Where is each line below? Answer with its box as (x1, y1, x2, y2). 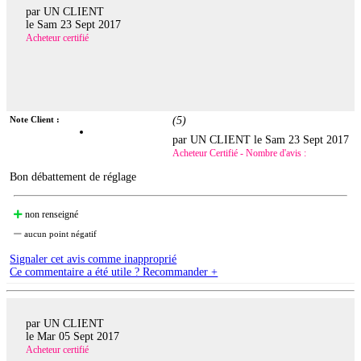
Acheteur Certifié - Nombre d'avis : (172, 147, 307, 160)
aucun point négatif (22, 229, 98, 239)
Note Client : (10, 114, 60, 125)
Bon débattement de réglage (10, 171, 137, 184)
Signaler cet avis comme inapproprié (10, 253, 177, 266)
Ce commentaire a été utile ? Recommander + (10, 266, 218, 279)
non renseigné (23, 209, 79, 221)
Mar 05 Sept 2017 (37, 330, 119, 342)
